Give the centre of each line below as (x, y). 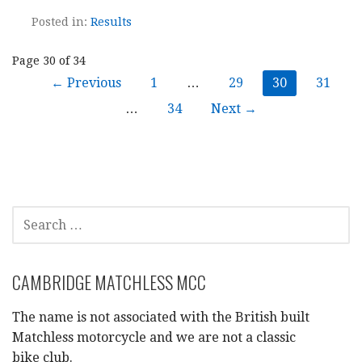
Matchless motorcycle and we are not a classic (154, 337)
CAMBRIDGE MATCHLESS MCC (109, 282)
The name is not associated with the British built (161, 317)
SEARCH (30, 215)
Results (111, 21)
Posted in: (61, 21)
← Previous (86, 82)
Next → (234, 108)
